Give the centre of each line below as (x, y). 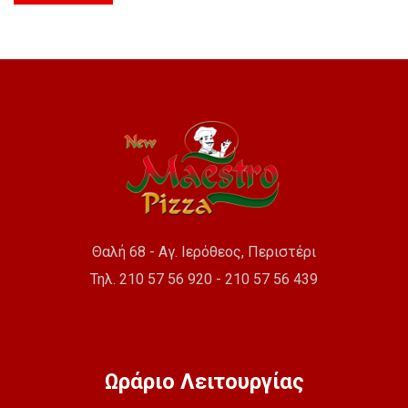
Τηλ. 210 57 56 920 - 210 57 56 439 (204, 280)
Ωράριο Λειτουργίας (204, 382)
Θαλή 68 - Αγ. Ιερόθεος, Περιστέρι (204, 252)
